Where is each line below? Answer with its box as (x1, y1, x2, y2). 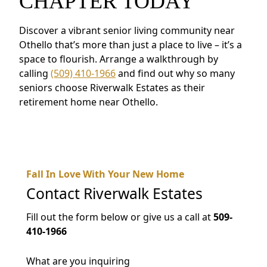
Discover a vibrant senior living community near (19, 23, 235, 37)
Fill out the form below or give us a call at (26, 210, 213, 223)
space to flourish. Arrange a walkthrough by (19, 52, 218, 66)
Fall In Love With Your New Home (26, 167, 184, 181)
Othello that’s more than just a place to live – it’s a (19, 38, 242, 51)
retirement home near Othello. (19, 95, 158, 108)
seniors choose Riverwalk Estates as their (19, 80, 205, 94)
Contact (26, 183, 83, 203)
